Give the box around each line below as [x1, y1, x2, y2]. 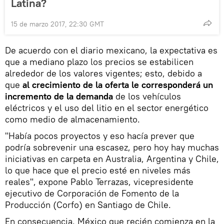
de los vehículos [113, 90, 181, 102]
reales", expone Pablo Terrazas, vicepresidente [5, 176, 193, 188]
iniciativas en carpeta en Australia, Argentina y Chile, [5, 153, 219, 165]
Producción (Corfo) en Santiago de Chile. [5, 199, 171, 211]
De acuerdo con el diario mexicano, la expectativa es [5, 44, 217, 56]
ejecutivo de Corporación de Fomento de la [5, 187, 179, 199]
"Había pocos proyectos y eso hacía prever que [5, 130, 194, 142]
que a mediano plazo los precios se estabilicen [5, 56, 193, 68]
